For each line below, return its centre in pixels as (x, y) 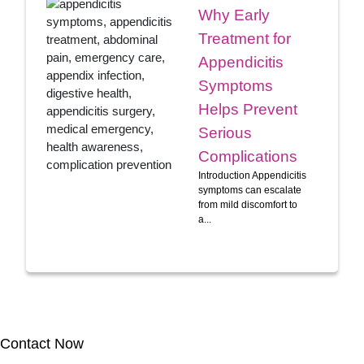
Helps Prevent (248, 109)
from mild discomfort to (248, 204)
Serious (225, 132)
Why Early (234, 15)
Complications (248, 156)
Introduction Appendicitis (252, 175)
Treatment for (245, 38)
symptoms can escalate (250, 190)
